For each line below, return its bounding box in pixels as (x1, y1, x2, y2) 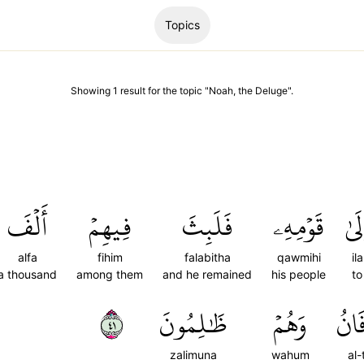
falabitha (184, 250, 231, 264)
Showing (71, 84, 113, 97)
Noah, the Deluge (209, 84, 288, 97)
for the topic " (145, 84, 209, 97)
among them (76, 267, 143, 281)
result (120, 84, 145, 97)
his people (271, 267, 326, 281)
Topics (165, 18, 200, 32)
